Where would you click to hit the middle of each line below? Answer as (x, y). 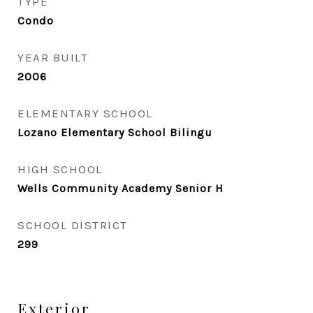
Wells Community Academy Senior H (121, 188)
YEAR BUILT (53, 57)
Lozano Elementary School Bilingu (115, 132)
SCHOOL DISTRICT (73, 225)
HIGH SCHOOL (60, 169)
